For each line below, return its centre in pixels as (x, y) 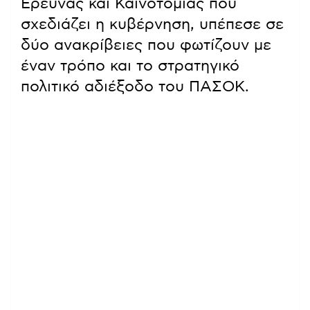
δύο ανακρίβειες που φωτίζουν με (146, 45)
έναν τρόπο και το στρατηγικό (130, 65)
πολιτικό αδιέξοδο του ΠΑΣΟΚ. (135, 86)
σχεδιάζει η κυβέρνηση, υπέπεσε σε (152, 24)
